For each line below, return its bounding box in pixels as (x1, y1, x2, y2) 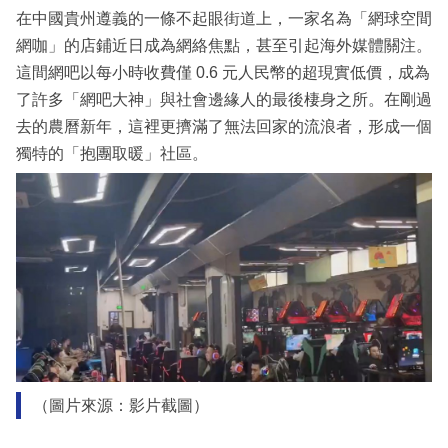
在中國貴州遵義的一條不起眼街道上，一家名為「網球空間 (16, 10, 432, 28)
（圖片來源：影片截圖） (32, 397, 209, 415)
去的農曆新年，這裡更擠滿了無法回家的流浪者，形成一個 (16, 118, 432, 136)
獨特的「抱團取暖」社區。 (16, 145, 208, 163)
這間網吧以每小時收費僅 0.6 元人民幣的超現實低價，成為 (16, 64, 430, 82)
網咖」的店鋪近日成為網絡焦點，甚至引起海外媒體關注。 (16, 37, 432, 55)
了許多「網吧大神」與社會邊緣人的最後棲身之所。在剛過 (16, 91, 432, 109)
